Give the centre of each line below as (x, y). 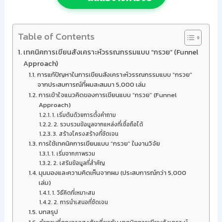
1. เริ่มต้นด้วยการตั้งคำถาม (84, 115)
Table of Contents (56, 36)
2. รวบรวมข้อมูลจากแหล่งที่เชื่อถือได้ (99, 124)
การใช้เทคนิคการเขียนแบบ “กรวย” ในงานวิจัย (100, 143)
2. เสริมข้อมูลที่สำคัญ (79, 163)
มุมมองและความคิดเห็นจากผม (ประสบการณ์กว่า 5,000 (113, 173)
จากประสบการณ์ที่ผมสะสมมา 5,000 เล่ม (92, 84)
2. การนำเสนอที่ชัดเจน (81, 202)
